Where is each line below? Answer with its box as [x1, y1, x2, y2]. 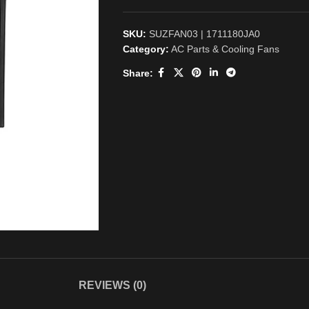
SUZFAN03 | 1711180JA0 [148, 28, 260, 39]
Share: [122, 67, 153, 79]
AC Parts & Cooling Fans [170, 43, 279, 54]
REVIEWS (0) [79, 279, 146, 291]
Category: [122, 43, 169, 54]
